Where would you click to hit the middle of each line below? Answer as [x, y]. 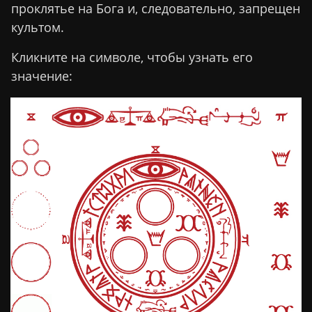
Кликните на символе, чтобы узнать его [132, 57]
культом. [38, 28]
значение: [42, 76]
